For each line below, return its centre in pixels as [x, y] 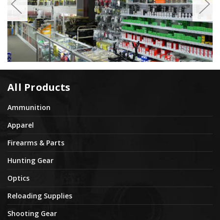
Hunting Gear [30, 161]
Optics [18, 178]
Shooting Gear [32, 214]
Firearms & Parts [36, 143]
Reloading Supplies [40, 196]
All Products [39, 87]
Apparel [21, 125]
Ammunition [29, 108]
